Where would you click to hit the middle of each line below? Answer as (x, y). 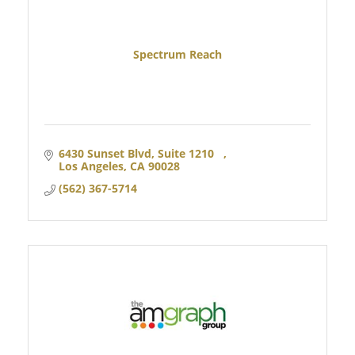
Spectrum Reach (177, 55)
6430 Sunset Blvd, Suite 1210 (141, 153)
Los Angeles (91, 166)
